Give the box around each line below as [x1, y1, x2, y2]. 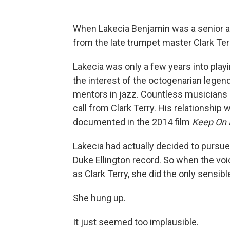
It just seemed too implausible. [73, 217, 199, 227]
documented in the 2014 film [73, 117, 192, 127]
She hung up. [73, 193, 126, 203]
